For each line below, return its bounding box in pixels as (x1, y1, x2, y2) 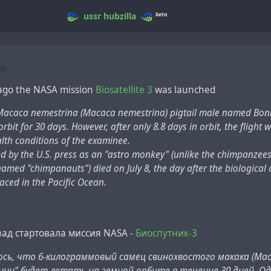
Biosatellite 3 (96, 83, 152, 96)
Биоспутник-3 (135, 227, 197, 240)
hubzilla (103, 10, 136, 22)
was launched (152, 83, 215, 96)
